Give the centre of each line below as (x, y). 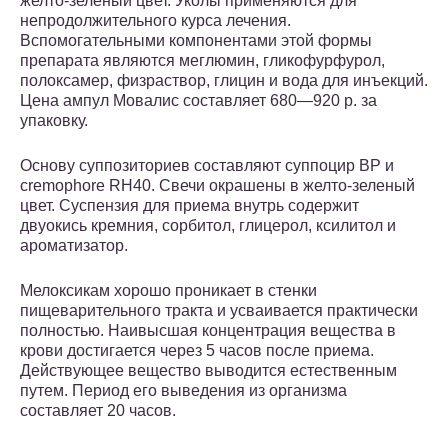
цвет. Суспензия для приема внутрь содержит (189, 206)
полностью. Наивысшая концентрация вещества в (208, 331)
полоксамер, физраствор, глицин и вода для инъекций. (224, 81)
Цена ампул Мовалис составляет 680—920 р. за (198, 101)
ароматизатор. (74, 246)
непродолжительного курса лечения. (155, 21)
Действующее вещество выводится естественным (208, 371)
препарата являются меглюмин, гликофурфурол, (202, 61)
